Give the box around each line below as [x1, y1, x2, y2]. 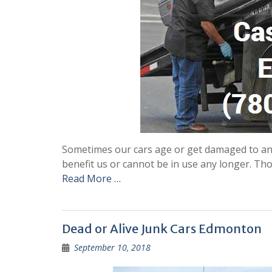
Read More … [62, 171, 121, 185]
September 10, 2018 [74, 241, 151, 253]
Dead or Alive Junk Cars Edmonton [62, 220, 262, 236]
